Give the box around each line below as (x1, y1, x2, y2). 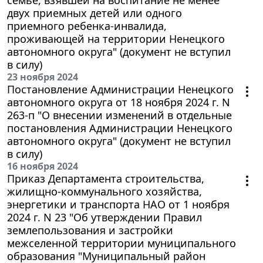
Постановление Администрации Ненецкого (7, 82, 234, 96)
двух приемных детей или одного (7, 5, 182, 20)
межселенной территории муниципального (7, 235, 236, 250)
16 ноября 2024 (7, 159, 78, 173)
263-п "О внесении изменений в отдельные (7, 107, 232, 122)
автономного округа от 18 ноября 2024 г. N (7, 95, 230, 109)
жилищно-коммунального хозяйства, (7, 184, 202, 198)
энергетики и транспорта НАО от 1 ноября (7, 197, 230, 211)
